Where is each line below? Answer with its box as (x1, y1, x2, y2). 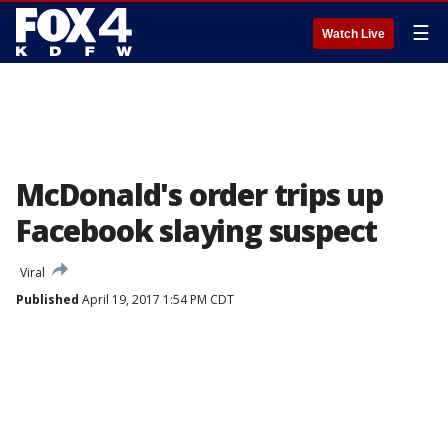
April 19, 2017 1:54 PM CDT (79, 291, 234, 308)
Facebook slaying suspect (16, 210, 378, 251)
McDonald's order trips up (16, 174, 383, 215)
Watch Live (322, 27, 385, 41)
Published (16, 291, 79, 308)
